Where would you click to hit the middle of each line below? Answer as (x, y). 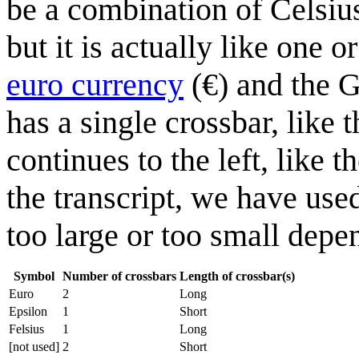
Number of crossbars (119, 276)
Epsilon (28, 312)
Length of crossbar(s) (237, 276)
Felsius (26, 329)
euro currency (95, 85)
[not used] (34, 347)
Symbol (34, 276)
